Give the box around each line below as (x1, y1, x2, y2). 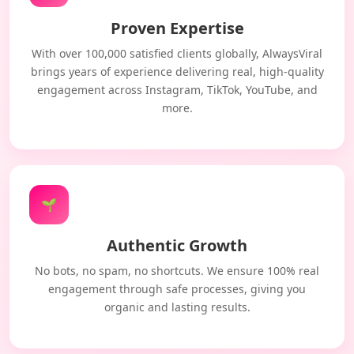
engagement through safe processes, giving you (48, 281, 306, 296)
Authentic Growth (107, 235, 247, 256)
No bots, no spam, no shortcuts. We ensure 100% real (35, 263, 319, 278)
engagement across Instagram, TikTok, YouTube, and (36, 82, 318, 97)
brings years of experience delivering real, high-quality (30, 64, 324, 79)
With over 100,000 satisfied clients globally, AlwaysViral (32, 46, 322, 61)
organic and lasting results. (104, 299, 250, 314)
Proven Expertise (110, 17, 244, 39)
